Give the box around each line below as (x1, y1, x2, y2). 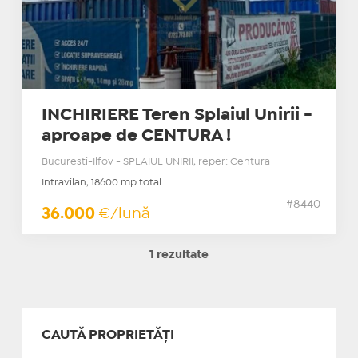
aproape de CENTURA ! (41, 128, 231, 143)
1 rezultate (149, 249, 209, 260)
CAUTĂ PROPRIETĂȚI (41, 328, 174, 341)
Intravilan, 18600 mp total (41, 177, 161, 187)
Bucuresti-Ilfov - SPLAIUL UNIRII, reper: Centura (41, 157, 270, 166)
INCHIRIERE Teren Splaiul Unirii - (41, 107, 312, 122)
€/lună (97, 206, 150, 221)
